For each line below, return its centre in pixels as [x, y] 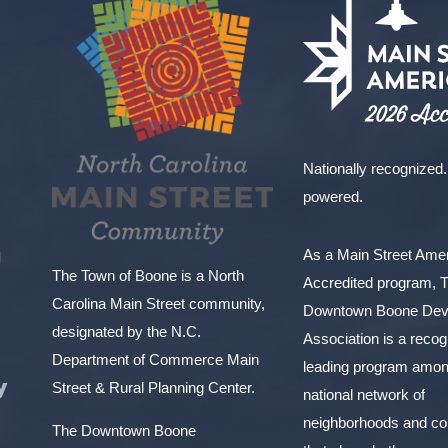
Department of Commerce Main [155, 360]
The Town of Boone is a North [148, 276]
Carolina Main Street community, [158, 304]
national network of [364, 395]
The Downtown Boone [124, 431]
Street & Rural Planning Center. [153, 388]
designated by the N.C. [126, 332]
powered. [333, 197]
